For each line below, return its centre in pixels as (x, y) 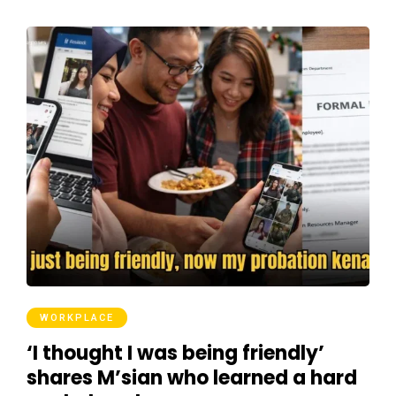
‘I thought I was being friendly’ (175, 353)
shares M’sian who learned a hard (192, 377)
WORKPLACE (77, 317)
